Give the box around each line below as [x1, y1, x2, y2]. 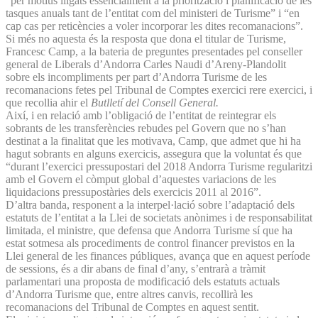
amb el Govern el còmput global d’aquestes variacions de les [6, 172, 276, 185]
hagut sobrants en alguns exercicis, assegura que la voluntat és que [6, 147, 302, 160]
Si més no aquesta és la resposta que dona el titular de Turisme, [6, 32, 286, 45]
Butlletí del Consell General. [88, 96, 219, 109]
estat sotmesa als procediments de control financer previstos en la [6, 236, 295, 249]
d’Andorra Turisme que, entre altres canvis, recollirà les [6, 287, 253, 300]
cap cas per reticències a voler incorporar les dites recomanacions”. [6, 19, 303, 32]
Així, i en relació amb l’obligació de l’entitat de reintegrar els [6, 109, 276, 121]
